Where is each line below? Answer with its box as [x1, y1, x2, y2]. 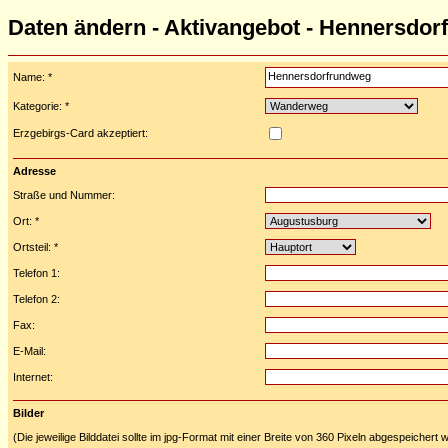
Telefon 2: [13, 292, 60, 305]
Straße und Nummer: [13, 188, 115, 201]
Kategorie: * [13, 99, 69, 112]
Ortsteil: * [13, 240, 58, 253]
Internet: [13, 370, 53, 383]
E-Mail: [13, 344, 46, 357]
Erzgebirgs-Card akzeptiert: [13, 126, 148, 139]
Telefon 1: [13, 266, 60, 279]
